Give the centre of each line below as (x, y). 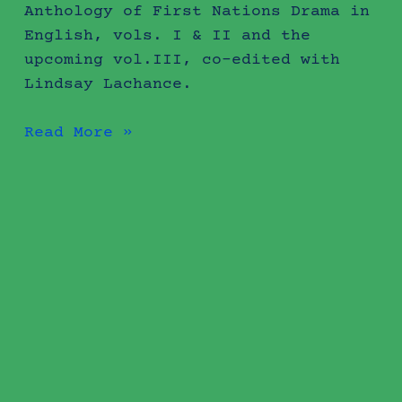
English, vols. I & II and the (167, 35)
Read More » (78, 132)
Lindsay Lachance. (108, 84)
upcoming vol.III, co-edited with (182, 60)
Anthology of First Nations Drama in (197, 11)
